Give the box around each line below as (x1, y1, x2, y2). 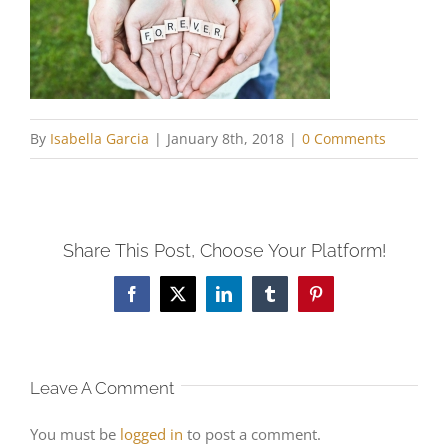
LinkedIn (222, 292, 281, 309)
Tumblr (268, 292, 315, 309)
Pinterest (314, 292, 369, 309)
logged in (120, 423, 183, 444)
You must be (30, 423, 120, 444)
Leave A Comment (30, 377, 174, 398)
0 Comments (302, 128, 386, 148)
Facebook (130, 292, 193, 309)
